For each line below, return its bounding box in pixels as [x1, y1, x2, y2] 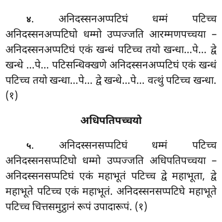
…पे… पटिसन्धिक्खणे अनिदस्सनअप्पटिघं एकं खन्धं [26, 59, 217, 73]
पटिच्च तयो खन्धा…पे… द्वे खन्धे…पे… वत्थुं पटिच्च [5, 74, 193, 89]
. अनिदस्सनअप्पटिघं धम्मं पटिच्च [31, 13, 217, 27]
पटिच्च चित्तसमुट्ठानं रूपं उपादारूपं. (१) [5, 200, 148, 215]
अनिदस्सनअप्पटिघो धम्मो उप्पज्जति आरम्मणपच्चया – [5, 28, 217, 43]
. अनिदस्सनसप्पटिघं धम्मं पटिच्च [31, 139, 217, 153]
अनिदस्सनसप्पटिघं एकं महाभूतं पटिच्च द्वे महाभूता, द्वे [5, 169, 217, 184]
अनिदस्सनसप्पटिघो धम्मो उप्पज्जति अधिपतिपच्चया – [5, 154, 217, 168]
